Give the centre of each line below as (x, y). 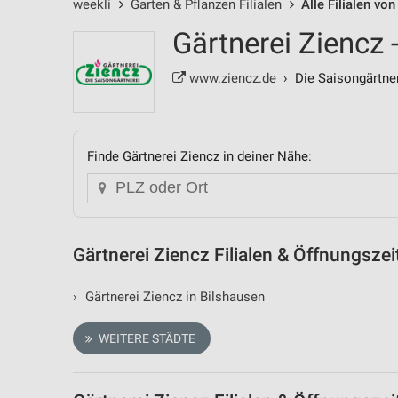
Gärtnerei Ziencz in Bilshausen (173, 296)
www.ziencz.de (231, 78)
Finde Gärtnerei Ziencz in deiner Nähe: (199, 156)
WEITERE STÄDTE (145, 338)
